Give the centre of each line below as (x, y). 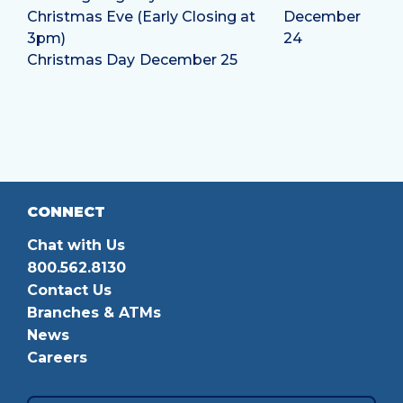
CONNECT (66, 212)
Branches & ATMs (94, 313)
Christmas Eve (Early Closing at (141, 17)
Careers (57, 358)
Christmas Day (81, 60)
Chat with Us (76, 246)
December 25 (188, 60)
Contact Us (69, 291)
